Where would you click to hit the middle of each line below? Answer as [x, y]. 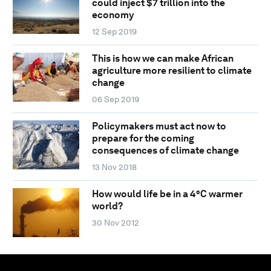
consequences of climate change [165, 150]
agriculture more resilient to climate [171, 70]
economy [113, 15]
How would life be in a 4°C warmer [167, 194]
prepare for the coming [143, 138]
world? [107, 206]
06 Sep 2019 [115, 99]
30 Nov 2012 [115, 222]
